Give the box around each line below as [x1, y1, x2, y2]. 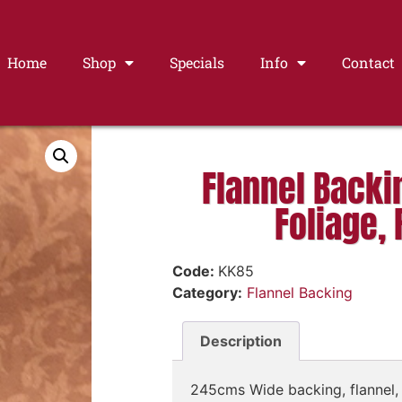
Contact [341, 53, 395, 72]
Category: [172, 284, 242, 301]
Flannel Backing [247, 284, 353, 301]
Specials [169, 53, 224, 72]
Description [200, 331, 283, 350]
